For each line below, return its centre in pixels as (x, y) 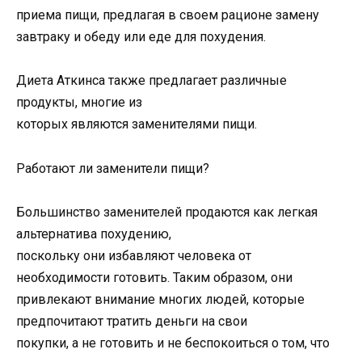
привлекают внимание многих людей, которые (160, 299)
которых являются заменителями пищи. (137, 124)
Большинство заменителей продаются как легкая (167, 212)
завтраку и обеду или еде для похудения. (141, 37)
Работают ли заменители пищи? (113, 168)
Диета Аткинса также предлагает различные (152, 81)
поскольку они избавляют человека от (134, 255)
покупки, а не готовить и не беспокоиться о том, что (173, 343)
